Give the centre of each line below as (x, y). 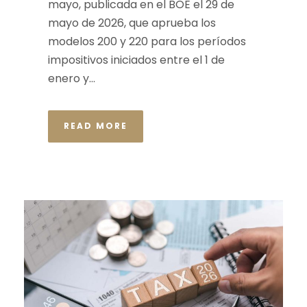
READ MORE (96, 126)
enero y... (72, 79)
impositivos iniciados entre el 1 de (136, 60)
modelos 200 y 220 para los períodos (147, 42)
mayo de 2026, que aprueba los (132, 23)
